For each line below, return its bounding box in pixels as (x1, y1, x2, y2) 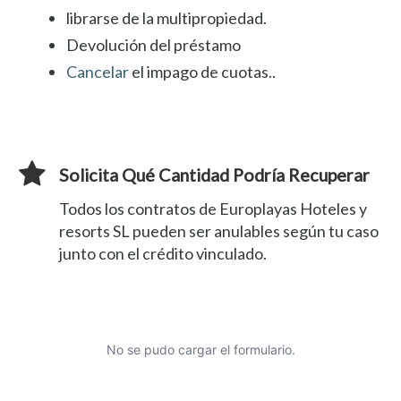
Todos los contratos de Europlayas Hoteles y (59, 198, 367, 218)
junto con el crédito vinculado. (59, 243, 267, 263)
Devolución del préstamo (66, 35, 241, 55)
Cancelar (66, 62, 129, 81)
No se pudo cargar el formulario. (106, 341, 295, 357)
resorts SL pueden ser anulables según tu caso (59, 220, 379, 241)
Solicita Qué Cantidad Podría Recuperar (59, 164, 370, 185)
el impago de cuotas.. (129, 62, 276, 81)
